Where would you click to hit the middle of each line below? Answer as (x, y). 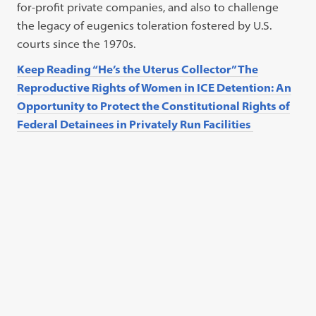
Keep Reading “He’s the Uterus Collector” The (138, 69)
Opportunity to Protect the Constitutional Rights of (154, 106)
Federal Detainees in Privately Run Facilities (135, 124)
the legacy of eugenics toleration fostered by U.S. (145, 25)
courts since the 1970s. (77, 44)
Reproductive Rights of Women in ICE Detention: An (154, 87)
